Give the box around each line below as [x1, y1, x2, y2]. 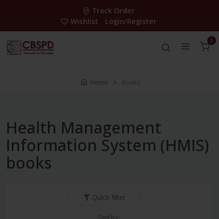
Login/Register [105, 16, 156, 26]
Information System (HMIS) [6, 134, 209, 156]
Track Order [92, 5, 134, 15]
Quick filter [92, 193, 126, 202]
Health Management [6, 117, 161, 138]
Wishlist [70, 16, 98, 26]
